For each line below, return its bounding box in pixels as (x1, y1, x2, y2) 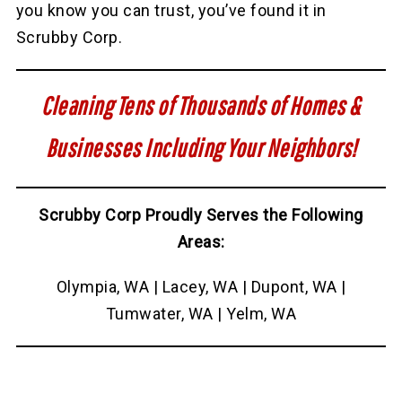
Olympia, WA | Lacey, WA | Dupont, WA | (56, 277, 346, 297)
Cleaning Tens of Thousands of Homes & (41, 91, 361, 121)
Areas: (177, 232, 225, 252)
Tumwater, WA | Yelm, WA (105, 304, 297, 324)
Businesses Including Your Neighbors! (45, 133, 357, 163)
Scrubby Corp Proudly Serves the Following (39, 205, 363, 225)
